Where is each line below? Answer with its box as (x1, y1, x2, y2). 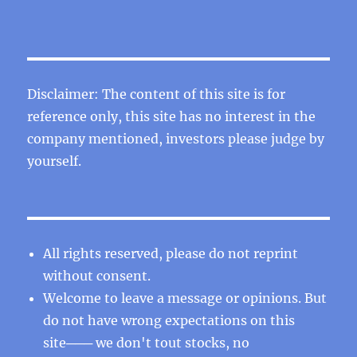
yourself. (27, 152, 82, 169)
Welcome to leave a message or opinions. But (43, 289, 328, 306)
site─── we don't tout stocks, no (43, 334, 250, 351)
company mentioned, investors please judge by (27, 130, 325, 147)
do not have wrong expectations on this (43, 312, 296, 328)
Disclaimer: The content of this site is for (27, 85, 286, 102)
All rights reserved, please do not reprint (43, 245, 299, 261)
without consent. (43, 267, 151, 284)
